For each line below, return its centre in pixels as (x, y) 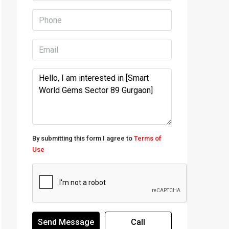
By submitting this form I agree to (83, 138)
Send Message (66, 222)
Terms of (148, 138)
